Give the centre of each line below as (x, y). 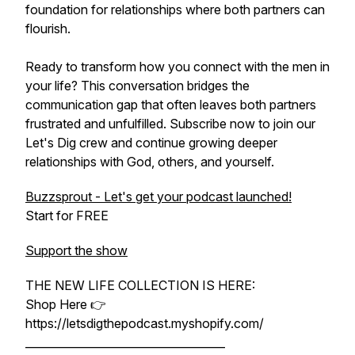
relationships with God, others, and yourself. (150, 162)
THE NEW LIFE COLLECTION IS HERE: (140, 285)
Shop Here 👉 (66, 304)
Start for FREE (67, 216)
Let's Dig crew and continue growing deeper (151, 143)
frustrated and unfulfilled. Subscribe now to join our (170, 124)
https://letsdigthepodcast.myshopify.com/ (146, 323)
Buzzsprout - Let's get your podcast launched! (158, 197)
